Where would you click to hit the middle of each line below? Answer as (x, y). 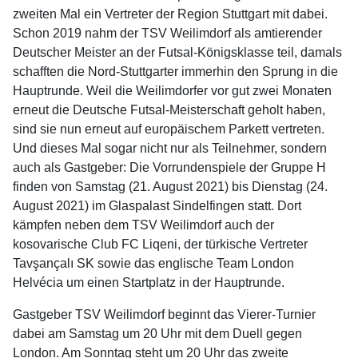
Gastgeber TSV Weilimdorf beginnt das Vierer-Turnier (164, 314)
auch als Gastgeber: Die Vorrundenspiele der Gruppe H (169, 167)
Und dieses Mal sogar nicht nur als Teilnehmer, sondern (170, 148)
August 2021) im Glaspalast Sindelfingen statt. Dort (157, 206)
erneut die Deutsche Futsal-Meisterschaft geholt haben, (169, 110)
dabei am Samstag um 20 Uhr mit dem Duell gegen (157, 334)
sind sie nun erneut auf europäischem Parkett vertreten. (169, 129)
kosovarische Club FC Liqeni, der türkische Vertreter (160, 244)
